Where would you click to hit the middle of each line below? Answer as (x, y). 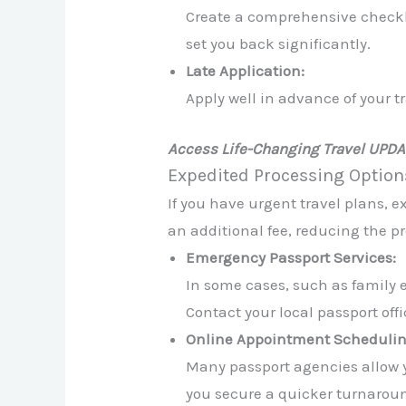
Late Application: (246, 71)
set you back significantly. (279, 44)
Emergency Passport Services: (291, 257)
